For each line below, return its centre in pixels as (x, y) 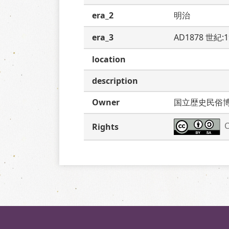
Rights (105, 127)
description (115, 81)
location (109, 59)
